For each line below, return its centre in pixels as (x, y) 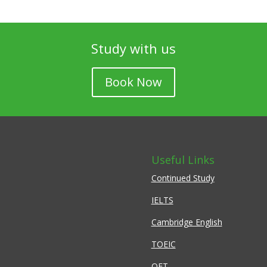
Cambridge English (187, 222)
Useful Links (183, 160)
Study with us (133, 48)
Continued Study (183, 178)
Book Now (133, 82)
